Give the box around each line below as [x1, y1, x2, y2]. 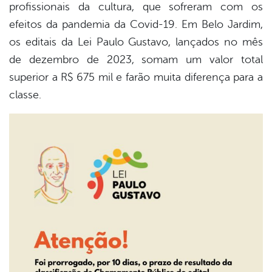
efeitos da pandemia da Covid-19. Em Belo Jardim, [9, 18, 263, 31]
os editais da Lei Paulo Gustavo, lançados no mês [9, 36, 263, 49]
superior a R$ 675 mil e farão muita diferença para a [9, 71, 263, 84]
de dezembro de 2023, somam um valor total [9, 53, 263, 66]
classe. [9, 89, 41, 101]
